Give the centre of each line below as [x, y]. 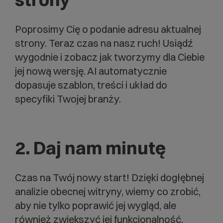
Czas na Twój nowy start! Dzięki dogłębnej [110, 178]
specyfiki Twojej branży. [68, 99]
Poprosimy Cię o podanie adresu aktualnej [108, 29]
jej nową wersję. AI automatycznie [91, 71]
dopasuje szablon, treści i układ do [91, 85]
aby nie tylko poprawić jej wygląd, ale [96, 206]
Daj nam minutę [100, 148]
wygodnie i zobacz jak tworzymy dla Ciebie [110, 57]
